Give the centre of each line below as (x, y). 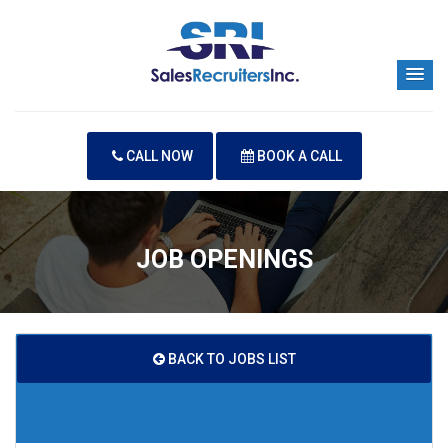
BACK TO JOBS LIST (230, 359)
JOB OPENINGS (224, 259)
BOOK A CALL (297, 156)
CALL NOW (157, 156)
